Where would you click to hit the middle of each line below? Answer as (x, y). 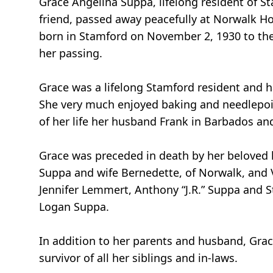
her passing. (71, 53)
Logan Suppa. (74, 207)
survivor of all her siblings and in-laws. (138, 258)
